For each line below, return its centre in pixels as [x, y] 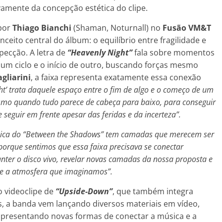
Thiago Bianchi [42, 28]
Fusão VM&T [187, 28]
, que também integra [153, 191]
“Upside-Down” [84, 191]
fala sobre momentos [173, 52]
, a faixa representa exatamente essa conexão [116, 77]
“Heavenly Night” [100, 52]
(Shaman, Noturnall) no [117, 28]
